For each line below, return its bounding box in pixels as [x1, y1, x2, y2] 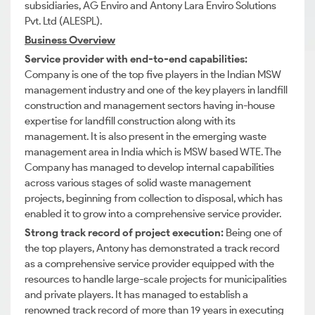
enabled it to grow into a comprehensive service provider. [25, 207, 281, 220]
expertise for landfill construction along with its [25, 115, 236, 127]
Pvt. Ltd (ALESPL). [25, 15, 108, 27]
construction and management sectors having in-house [25, 99, 275, 112]
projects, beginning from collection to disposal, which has [25, 192, 283, 205]
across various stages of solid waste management [25, 176, 251, 189]
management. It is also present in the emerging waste [25, 130, 266, 143]
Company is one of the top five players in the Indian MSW [25, 68, 281, 81]
